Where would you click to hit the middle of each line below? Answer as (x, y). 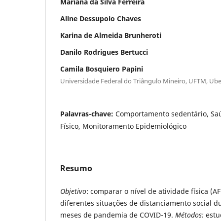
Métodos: (189, 215)
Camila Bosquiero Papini (102, 69)
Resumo (76, 168)
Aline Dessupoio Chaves (101, 18)
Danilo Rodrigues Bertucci (104, 52)
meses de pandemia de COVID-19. (118, 215)
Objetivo (73, 191)
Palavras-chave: (88, 113)
